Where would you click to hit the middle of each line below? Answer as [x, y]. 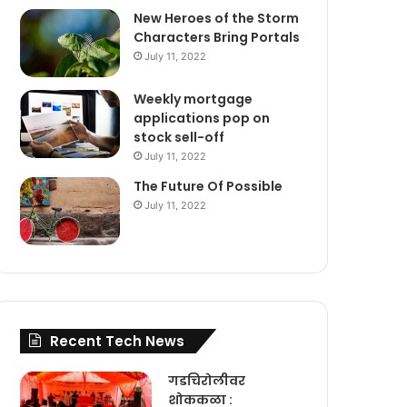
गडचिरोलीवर [207, 381]
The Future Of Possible [208, 187]
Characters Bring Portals [217, 38]
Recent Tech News [118, 342]
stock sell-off [179, 138]
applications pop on [202, 119]
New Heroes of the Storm [217, 19]
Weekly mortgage [194, 99]
